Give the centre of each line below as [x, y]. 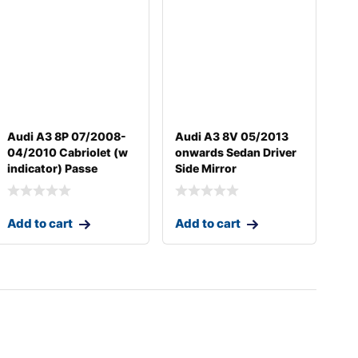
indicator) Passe [53, 168]
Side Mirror [205, 168]
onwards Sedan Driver [235, 152]
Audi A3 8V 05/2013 [231, 136]
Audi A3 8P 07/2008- [67, 136]
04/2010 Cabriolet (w [68, 152]
